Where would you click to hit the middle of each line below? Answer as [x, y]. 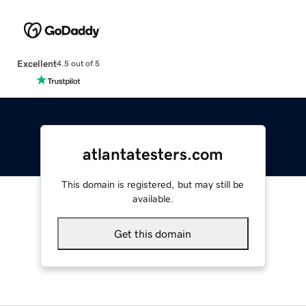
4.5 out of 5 [78, 64]
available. [153, 198]
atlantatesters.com [153, 154]
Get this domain [153, 233]
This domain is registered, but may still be [153, 184]
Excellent [37, 63]
